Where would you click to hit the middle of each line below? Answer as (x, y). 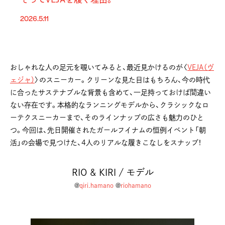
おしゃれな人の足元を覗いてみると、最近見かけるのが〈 (99, 67)
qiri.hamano (96, 185)
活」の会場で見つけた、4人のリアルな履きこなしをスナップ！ (106, 142)
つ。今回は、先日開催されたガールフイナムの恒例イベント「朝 (108, 130)
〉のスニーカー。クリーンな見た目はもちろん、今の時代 (122, 80)
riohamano (136, 185)
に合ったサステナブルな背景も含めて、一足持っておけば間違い (110, 92)
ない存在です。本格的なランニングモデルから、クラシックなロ (109, 105)
